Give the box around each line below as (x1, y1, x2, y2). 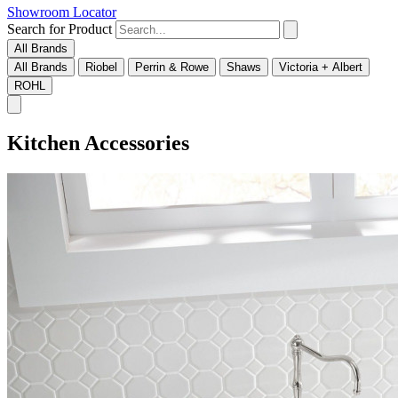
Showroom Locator (7, 4, 116, 20)
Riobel (85, 60, 117, 75)
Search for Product (7, 21, 112, 37)
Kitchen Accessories (7, 131, 189, 155)
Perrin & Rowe (135, 60, 209, 75)
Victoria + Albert (279, 60, 362, 75)
